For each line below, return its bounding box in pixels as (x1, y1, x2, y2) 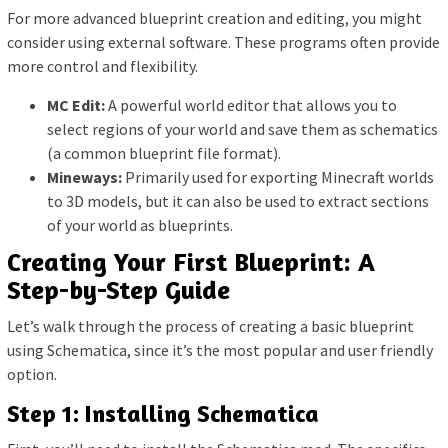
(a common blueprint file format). (47, 142, 281, 163)
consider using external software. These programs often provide (7, 31, 440, 52)
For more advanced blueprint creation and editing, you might (7, 7, 422, 28)
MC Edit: (47, 94, 105, 115)
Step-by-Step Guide (7, 274, 230, 306)
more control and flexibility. (7, 55, 198, 76)
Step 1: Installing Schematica (7, 399, 319, 429)
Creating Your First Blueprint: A (7, 246, 375, 278)
